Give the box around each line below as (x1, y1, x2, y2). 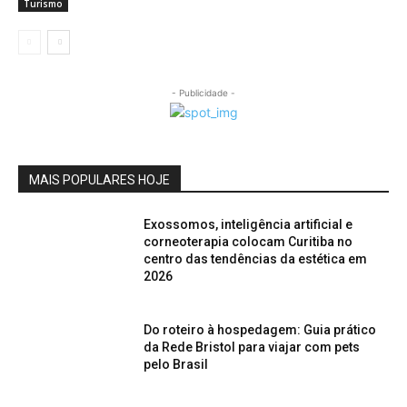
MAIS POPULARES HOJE (29, 173, 170, 188)
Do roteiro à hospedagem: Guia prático (144, 322, 377, 337)
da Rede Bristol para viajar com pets (144, 339, 361, 354)
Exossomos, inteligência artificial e (144, 217, 353, 233)
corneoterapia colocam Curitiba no (144, 234, 353, 250)
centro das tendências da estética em (144, 252, 368, 267)
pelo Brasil (144, 356, 209, 372)
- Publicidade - (172, 87, 235, 99)
